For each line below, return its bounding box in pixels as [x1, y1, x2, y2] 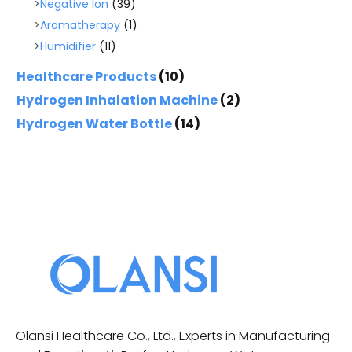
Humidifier [40, 38, 96, 54]
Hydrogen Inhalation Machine [16, 91, 218, 109]
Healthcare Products [16, 68, 156, 86]
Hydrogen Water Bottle [16, 115, 172, 133]
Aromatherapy [40, 17, 120, 33]
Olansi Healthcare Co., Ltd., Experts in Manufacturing [16, 326, 330, 345]
